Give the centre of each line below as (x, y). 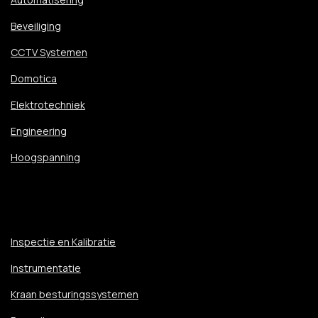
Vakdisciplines (64, 208)
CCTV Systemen (49, 52)
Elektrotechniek (48, 105)
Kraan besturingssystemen (75, 294)
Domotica (34, 78)
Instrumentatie (46, 268)
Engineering (39, 131)
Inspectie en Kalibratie (63, 242)
